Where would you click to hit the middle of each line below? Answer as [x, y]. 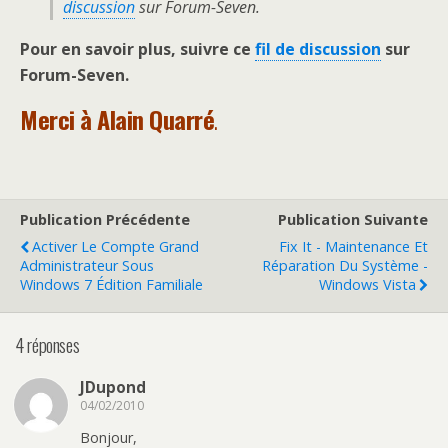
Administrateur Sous [87, 265]
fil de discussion [318, 48]
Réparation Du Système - [345, 265]
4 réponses [47, 345]
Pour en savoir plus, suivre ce [137, 48]
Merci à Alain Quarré [117, 118]
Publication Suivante [353, 219]
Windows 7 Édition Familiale [111, 284]
